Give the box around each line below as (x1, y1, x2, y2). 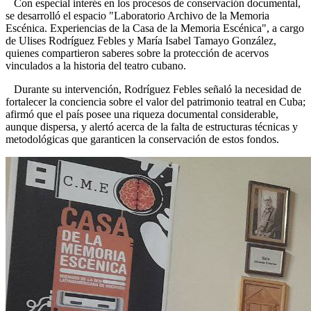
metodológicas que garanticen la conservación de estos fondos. (6, 133, 279, 146)
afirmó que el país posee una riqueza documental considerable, (6, 108, 278, 121)
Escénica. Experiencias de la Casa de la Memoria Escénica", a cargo (6, 22, 304, 35)
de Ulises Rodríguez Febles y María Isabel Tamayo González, (6, 35, 276, 47)
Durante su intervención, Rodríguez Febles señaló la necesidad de (6, 83, 301, 96)
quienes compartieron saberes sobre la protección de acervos (6, 47, 269, 60)
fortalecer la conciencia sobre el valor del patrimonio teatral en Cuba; (6, 96, 305, 108)
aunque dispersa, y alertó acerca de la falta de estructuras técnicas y (6, 121, 298, 133)
